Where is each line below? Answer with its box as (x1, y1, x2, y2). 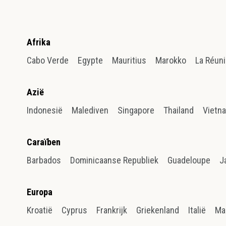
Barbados (27, 155, 62, 166)
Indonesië (27, 105, 63, 116)
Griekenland (136, 205, 180, 216)
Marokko (155, 55, 187, 66)
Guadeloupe (167, 155, 211, 166)
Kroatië (27, 205, 53, 216)
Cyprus (62, 205, 88, 216)
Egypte (78, 55, 103, 66)
